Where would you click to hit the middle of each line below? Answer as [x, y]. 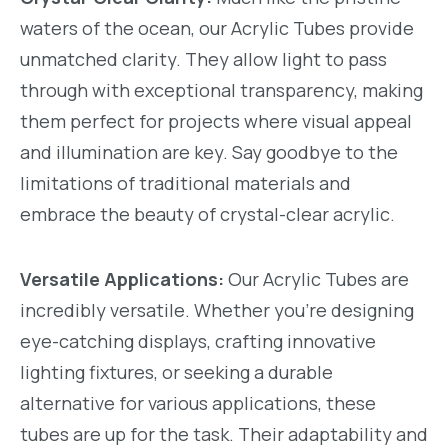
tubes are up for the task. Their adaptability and [224, 433]
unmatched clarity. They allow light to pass [203, 59]
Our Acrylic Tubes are [316, 278]
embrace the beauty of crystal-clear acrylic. [207, 214]
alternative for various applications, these [198, 402]
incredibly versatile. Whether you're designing [217, 309]
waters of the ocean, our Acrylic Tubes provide [217, 28]
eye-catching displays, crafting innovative [198, 340]
